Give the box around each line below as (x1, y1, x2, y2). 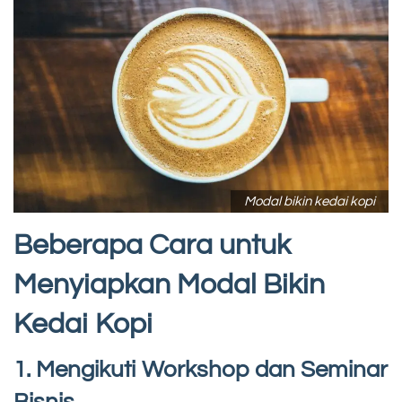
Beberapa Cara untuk (13, 231, 291, 261)
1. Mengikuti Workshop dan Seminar (13, 358, 388, 382)
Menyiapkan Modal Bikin (13, 270, 325, 301)
